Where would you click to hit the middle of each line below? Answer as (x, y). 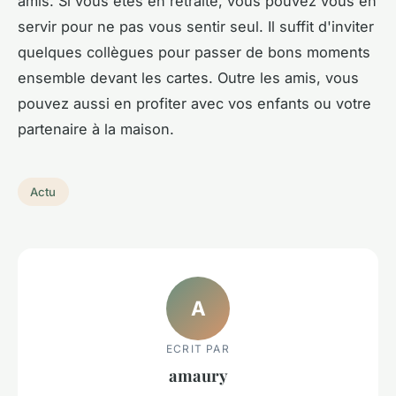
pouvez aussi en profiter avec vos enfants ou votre (194, 103)
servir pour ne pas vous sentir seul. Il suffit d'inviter (196, 26)
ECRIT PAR (198, 348)
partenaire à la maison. (98, 129)
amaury (198, 375)
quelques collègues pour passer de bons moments (194, 52)
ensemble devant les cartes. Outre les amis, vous (188, 77)
